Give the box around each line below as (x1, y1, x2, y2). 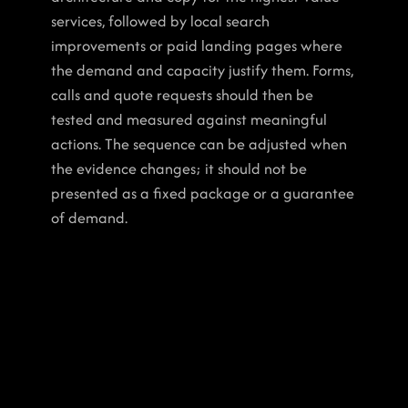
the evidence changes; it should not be (51, 158, 307, 179)
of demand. (51, 207, 127, 229)
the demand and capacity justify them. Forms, (51, 59, 353, 81)
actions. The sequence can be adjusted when (51, 133, 347, 155)
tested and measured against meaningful (51, 108, 327, 130)
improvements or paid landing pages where (51, 35, 342, 56)
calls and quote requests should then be (51, 84, 313, 106)
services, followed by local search (51, 10, 270, 32)
